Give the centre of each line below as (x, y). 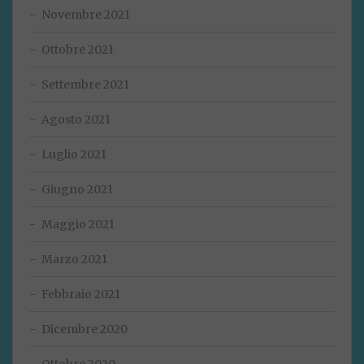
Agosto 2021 (76, 120)
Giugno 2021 (77, 190)
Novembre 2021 (86, 15)
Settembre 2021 (85, 85)
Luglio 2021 (74, 155)
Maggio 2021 (78, 225)
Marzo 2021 (74, 260)
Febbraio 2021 (81, 295)
